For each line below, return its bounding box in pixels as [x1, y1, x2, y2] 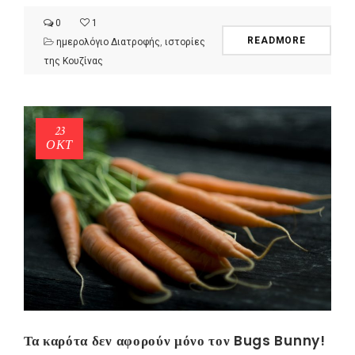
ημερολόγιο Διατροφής [56, 36, 160, 48]
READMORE [247, 34, 306, 46]
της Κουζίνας [44, 55, 103, 67]
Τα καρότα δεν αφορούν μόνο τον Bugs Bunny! [24, 331, 326, 351]
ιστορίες [165, 36, 205, 48]
